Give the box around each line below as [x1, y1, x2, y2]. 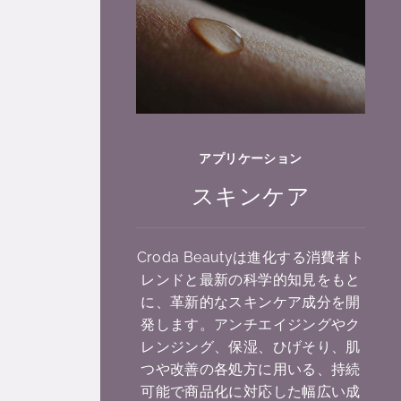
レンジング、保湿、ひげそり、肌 [141, 337, 361, 355]
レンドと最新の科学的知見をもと [141, 270, 361, 288]
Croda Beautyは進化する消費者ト [136, 248, 365, 266]
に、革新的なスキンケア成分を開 [141, 293, 361, 311]
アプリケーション [199, 150, 303, 166]
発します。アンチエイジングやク [141, 315, 361, 333]
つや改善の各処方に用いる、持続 [141, 360, 361, 378]
